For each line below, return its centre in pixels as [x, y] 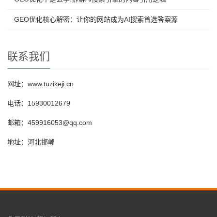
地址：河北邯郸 [31, 142]
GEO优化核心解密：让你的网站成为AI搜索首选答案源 [96, 19]
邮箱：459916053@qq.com [51, 123]
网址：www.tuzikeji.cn [40, 84]
